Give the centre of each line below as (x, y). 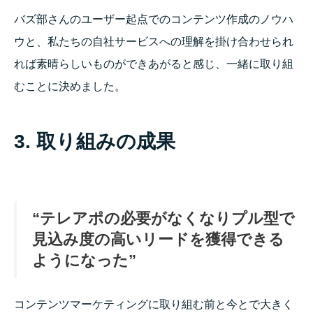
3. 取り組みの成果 (95, 142)
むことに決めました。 (70, 87)
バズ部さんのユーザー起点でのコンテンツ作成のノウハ (154, 20)
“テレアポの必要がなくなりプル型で (163, 219)
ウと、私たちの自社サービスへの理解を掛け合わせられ (154, 42)
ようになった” (84, 261)
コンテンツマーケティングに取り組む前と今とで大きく (154, 305)
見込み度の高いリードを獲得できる (158, 240)
